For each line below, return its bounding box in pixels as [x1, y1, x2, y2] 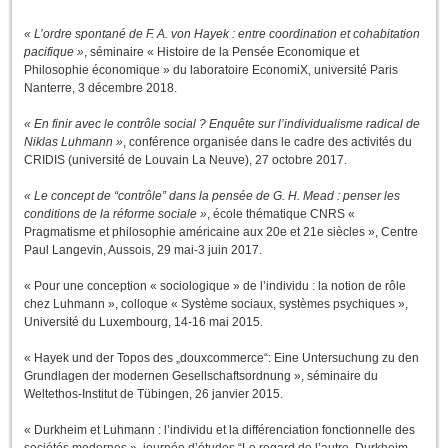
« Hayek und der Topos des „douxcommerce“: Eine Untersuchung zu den [24, 351, 419, 366]
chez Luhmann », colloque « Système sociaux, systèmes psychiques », [24, 297, 408, 312]
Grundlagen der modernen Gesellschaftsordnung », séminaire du [24, 369, 378, 384]
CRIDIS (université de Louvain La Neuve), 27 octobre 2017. [24, 153, 347, 168]
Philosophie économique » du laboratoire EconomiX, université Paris [24, 63, 398, 78]
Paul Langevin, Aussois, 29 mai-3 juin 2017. [24, 243, 262, 258]
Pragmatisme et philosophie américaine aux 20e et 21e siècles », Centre [24, 225, 418, 240]
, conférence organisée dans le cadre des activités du [123, 135, 412, 150]
